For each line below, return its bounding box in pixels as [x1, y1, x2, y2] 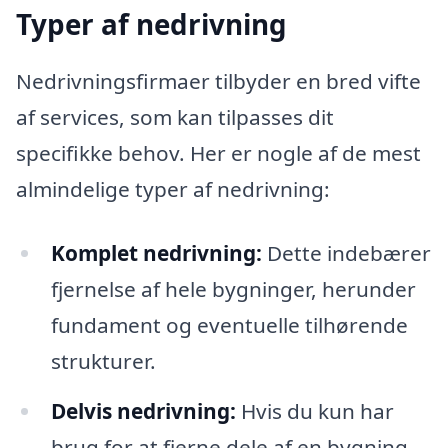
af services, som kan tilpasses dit [16, 103, 334, 132]
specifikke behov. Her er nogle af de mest [16, 139, 421, 168]
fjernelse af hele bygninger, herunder [50, 275, 416, 304]
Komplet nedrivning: [50, 239, 262, 268]
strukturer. [50, 347, 156, 376]
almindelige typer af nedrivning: [16, 175, 330, 204]
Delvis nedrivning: [50, 396, 236, 425]
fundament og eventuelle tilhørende [50, 311, 408, 340]
